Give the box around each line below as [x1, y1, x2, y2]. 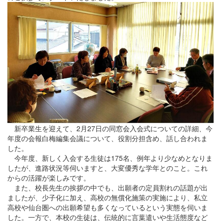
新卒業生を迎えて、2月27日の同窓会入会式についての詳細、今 [7, 123, 213, 133]
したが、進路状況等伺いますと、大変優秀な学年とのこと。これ [7, 162, 208, 173]
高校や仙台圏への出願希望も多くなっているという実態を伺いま [7, 202, 208, 212]
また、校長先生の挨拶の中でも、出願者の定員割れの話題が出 [7, 182, 208, 192]
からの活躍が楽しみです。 [7, 172, 90, 183]
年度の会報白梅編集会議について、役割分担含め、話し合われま [7, 133, 208, 143]
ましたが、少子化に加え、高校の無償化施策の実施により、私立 [7, 192, 208, 202]
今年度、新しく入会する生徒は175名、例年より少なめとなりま [7, 152, 213, 163]
